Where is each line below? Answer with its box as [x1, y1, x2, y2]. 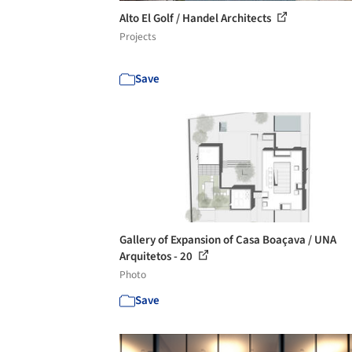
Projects [119, 29, 156, 44]
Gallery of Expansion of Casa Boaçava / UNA [119, 232, 336, 248]
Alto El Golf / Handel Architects [119, 10, 273, 27]
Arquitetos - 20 [119, 248, 195, 265]
